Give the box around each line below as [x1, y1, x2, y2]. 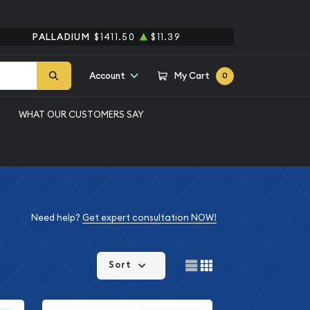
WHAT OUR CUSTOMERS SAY [19, 108, 145, 120]
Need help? [30, 211, 82, 223]
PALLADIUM [33, 30, 90, 43]
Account [89, 70, 125, 82]
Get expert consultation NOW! [82, 211, 217, 223]
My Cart [174, 70, 210, 82]
